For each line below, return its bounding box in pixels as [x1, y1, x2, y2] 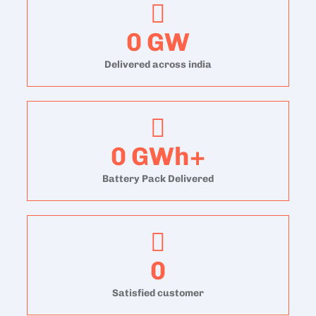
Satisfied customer [112, 286, 204, 299]
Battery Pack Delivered [102, 172, 214, 185]
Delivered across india [104, 58, 212, 71]
